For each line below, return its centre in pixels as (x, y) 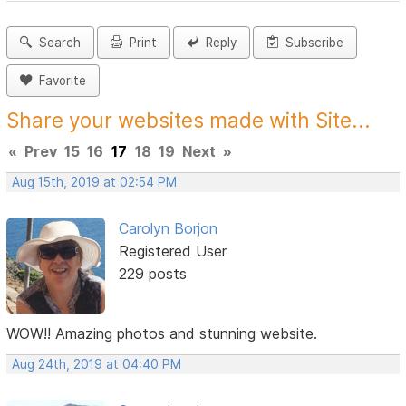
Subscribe (311, 43)
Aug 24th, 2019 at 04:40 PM (97, 364)
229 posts (152, 274)
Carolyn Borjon (168, 229)
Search (57, 43)
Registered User (172, 251)
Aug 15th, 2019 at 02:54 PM (95, 183)
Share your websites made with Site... (189, 121)
